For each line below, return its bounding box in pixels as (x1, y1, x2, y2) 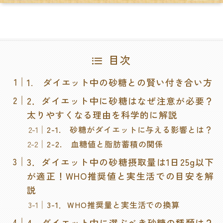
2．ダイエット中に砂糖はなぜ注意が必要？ (26, 94, 215, 107)
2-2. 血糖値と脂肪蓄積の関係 (47, 138, 164, 150)
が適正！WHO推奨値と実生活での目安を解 (26, 169, 215, 182)
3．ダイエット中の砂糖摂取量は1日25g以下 (26, 155, 215, 168)
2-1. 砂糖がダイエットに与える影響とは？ (47, 123, 214, 135)
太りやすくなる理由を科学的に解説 (26, 108, 178, 121)
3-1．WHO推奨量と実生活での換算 (47, 199, 180, 211)
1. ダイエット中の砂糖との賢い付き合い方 (26, 76, 213, 89)
